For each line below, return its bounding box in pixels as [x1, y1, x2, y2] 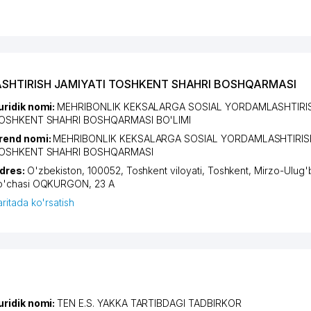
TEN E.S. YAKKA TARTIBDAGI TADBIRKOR [57, 296, 242, 309]
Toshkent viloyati [126, 164, 202, 176]
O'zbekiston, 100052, [26, 164, 126, 176]
